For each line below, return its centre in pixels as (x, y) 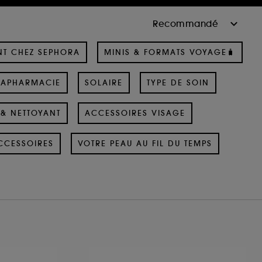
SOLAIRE (104, 82)
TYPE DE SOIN (178, 82)
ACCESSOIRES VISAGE (135, 113)
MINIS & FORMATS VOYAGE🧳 (170, 52)
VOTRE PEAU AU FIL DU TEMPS (145, 143)
